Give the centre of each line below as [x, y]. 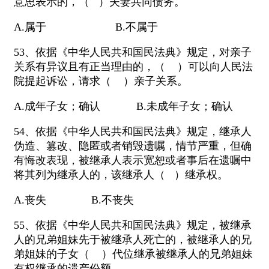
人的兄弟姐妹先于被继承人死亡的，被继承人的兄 [133, 240]
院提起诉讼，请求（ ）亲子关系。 [101, 81]
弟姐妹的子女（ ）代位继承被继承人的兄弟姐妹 [133, 254]
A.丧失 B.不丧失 [74, 200]
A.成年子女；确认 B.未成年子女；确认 [123, 107]
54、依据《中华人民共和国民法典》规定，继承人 [133, 132]
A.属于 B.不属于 [86, 27]
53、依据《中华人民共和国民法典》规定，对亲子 [133, 53]
